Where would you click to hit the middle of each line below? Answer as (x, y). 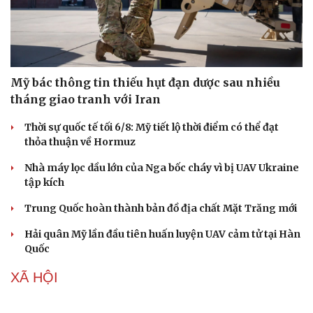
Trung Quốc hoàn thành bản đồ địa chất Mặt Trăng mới (161, 208)
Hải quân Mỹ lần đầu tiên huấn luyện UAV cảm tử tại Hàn (162, 234)
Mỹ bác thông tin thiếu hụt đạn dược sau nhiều (145, 82)
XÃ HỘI (34, 277)
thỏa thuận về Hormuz (80, 141)
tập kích (44, 182)
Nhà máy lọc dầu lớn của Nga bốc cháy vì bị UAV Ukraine (162, 167)
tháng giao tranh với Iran (86, 99)
